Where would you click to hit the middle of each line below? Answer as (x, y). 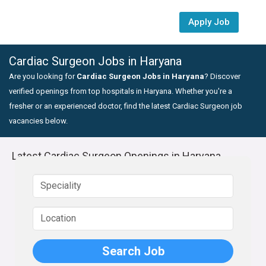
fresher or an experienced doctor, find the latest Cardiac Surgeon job (126, 106)
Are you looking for (43, 76)
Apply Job (209, 22)
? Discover (222, 76)
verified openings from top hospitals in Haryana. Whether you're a (121, 91)
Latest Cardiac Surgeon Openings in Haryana (116, 156)
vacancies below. (38, 121)
